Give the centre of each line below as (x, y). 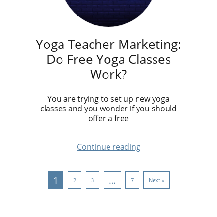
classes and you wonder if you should (108, 108)
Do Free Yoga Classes (108, 59)
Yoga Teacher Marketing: (108, 44)
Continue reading (108, 147)
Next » (156, 180)
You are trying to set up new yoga (108, 99)
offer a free (108, 118)
